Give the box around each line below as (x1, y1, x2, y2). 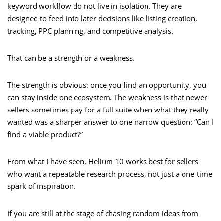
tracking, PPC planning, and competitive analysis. (7, 26, 173, 36)
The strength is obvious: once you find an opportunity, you (7, 80, 206, 90)
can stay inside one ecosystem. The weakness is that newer (7, 92, 207, 103)
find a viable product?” (7, 129, 83, 140)
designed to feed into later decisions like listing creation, (7, 13, 197, 24)
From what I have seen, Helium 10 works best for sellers (7, 156, 198, 167)
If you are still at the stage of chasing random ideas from (7, 208, 198, 219)
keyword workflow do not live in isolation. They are (7, 1, 182, 11)
